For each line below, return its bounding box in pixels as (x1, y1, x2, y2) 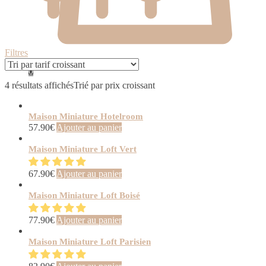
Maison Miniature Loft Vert (28, 144, 137, 154)
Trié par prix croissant (74, 80, 155, 91)
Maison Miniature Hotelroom (28, 112, 143, 122)
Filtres (5, 47, 28, 58)
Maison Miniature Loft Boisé (28, 191, 140, 201)
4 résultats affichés (5, 80, 74, 91)
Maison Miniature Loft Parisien (28, 237, 151, 247)
